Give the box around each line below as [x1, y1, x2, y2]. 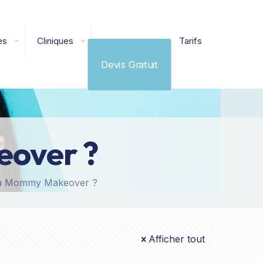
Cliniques [37, 35, 73, 46]
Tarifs [179, 35, 202, 46]
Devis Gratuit [100, 58, 158, 70]
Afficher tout [149, 233, 205, 245]
